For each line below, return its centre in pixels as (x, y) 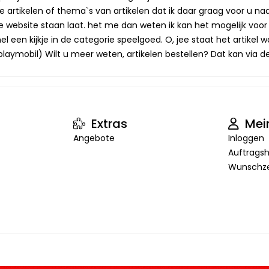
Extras (108, 124)
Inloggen (246, 138)
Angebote (94, 138)
